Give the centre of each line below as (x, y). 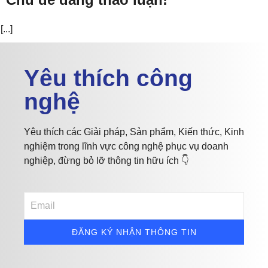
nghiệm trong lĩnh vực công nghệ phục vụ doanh (126, 147)
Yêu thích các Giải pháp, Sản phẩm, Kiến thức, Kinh (134, 132)
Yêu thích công (108, 78)
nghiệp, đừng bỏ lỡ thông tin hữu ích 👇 (106, 161)
